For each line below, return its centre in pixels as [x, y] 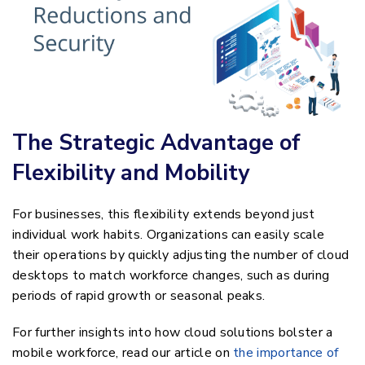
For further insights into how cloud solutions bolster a [173, 333]
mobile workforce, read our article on [123, 353]
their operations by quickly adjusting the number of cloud [181, 255]
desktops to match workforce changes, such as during [171, 276]
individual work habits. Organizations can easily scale [169, 235]
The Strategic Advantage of [156, 143]
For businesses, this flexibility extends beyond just [164, 215]
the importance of [286, 353]
